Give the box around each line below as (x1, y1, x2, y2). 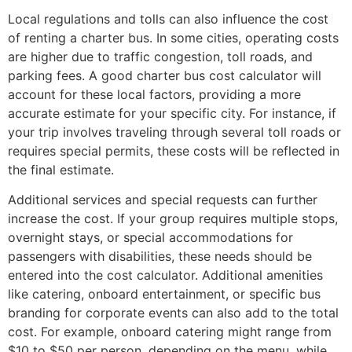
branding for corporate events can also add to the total (8, 304, 339, 321)
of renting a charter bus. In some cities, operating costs (8, 29, 339, 46)
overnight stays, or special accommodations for (8, 229, 293, 245)
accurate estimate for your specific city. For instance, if (8, 104, 336, 121)
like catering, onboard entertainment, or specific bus (8, 285, 321, 302)
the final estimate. (8, 161, 114, 178)
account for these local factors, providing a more (8, 86, 301, 102)
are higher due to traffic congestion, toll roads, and (8, 48, 313, 64)
